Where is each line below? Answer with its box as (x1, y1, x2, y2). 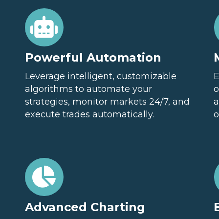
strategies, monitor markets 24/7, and (24, 96, 190, 107)
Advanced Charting (24, 200, 145, 214)
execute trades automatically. (24, 109, 154, 120)
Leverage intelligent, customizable (24, 71, 176, 82)
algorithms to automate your (24, 84, 152, 94)
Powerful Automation (24, 50, 161, 65)
